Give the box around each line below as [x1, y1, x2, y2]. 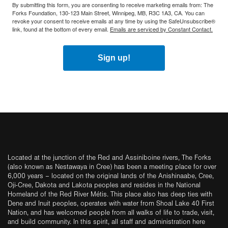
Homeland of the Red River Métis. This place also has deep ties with [8, 190, 212, 198]
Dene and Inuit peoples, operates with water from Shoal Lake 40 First [8, 199, 214, 208]
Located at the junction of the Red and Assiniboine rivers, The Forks [8, 154, 211, 162]
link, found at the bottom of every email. [12, 25, 110, 33]
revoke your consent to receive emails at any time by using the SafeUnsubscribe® [12, 17, 215, 25]
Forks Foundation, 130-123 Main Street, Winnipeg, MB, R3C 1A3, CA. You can [12, 9, 205, 17]
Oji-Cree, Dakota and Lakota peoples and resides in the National [8, 181, 201, 189]
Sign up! [98, 53, 130, 62]
